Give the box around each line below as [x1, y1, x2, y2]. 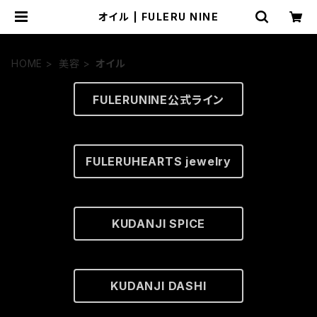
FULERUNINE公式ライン [93, 93, 224, 107]
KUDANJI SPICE [111, 217, 206, 231]
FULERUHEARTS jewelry [86, 154, 231, 168]
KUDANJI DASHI [110, 279, 207, 293]
